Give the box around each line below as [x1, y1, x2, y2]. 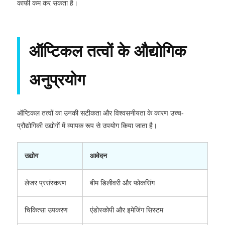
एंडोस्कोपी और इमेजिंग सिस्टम [90, 205, 163, 214]
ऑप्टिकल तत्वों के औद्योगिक [29, 42, 186, 60]
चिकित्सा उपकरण [25, 205, 68, 214]
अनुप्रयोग [29, 70, 85, 89]
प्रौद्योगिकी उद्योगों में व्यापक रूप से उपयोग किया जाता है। [17, 121, 157, 130]
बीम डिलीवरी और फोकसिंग [90, 178, 155, 187]
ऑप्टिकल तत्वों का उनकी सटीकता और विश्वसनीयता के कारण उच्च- [17, 108, 184, 117]
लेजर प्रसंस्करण [25, 178, 66, 187]
